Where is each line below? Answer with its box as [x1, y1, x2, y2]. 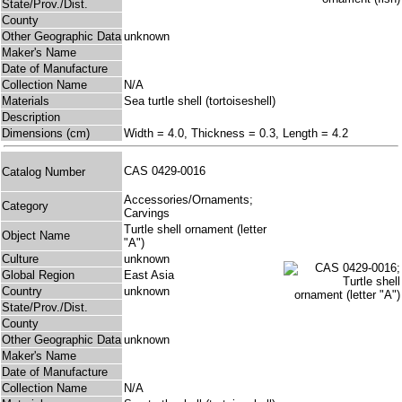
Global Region [2, 268, 74, 283]
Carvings [124, 206, 170, 221]
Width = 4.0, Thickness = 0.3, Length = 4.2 [124, 127, 348, 141]
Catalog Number [2, 164, 85, 179]
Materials [2, 94, 49, 109]
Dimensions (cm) [2, 127, 90, 141]
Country [2, 284, 42, 299]
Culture [2, 252, 39, 267]
